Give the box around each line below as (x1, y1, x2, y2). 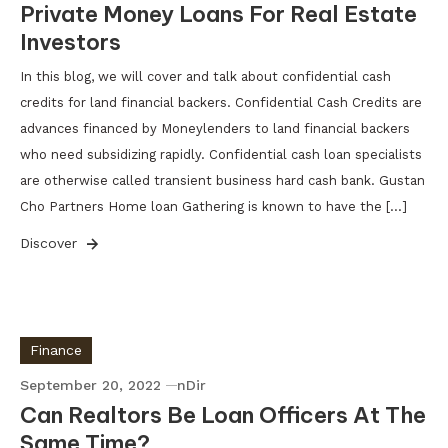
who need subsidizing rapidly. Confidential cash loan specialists (20, 147, 422, 162)
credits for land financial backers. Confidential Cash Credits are (20, 95, 422, 110)
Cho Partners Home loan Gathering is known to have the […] (20, 199, 407, 214)
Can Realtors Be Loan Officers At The (20, 401, 426, 429)
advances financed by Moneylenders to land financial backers (20, 121, 410, 136)
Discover (20, 235, 82, 251)
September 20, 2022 (20, 377, 161, 393)
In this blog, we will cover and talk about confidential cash (20, 69, 391, 84)
